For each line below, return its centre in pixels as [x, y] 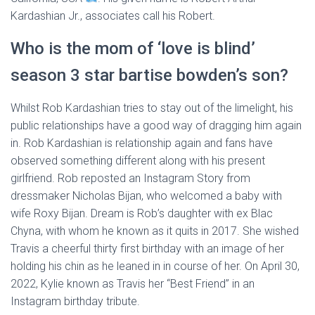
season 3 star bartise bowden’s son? [149, 75]
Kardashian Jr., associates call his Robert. [113, 16]
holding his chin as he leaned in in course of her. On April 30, [155, 266]
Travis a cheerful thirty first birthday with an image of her [147, 249]
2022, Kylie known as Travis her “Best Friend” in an [133, 284]
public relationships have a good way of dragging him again [156, 126]
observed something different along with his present [138, 161]
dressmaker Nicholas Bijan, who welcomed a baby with [146, 196]
